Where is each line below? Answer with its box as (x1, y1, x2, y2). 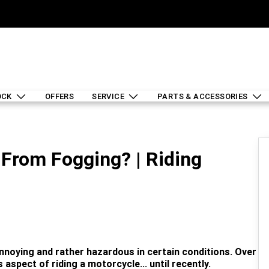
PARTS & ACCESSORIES (157, 91, 248, 101)
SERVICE (92, 91, 124, 101)
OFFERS (44, 91, 74, 101)
